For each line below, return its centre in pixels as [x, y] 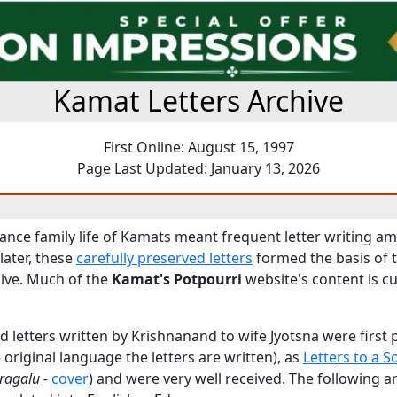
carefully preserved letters [164, 258]
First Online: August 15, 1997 [198, 147]
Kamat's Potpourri [177, 279]
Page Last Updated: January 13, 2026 [198, 168]
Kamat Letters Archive [198, 101]
